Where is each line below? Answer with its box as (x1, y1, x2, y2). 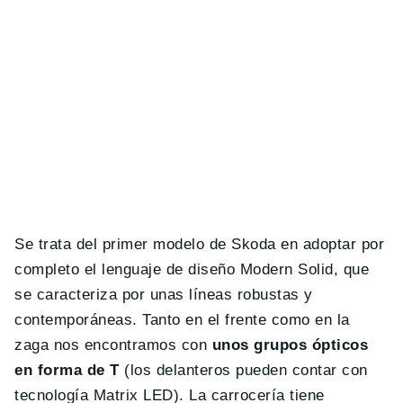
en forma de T (14, 362, 120, 380)
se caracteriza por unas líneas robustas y (14, 286, 313, 304)
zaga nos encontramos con (14, 336, 212, 354)
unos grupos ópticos (211, 336, 369, 354)
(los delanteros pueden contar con (119, 362, 368, 380)
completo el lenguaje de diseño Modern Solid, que (14, 261, 370, 279)
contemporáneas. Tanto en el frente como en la (14, 311, 350, 329)
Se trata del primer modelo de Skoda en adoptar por (14, 236, 385, 254)
